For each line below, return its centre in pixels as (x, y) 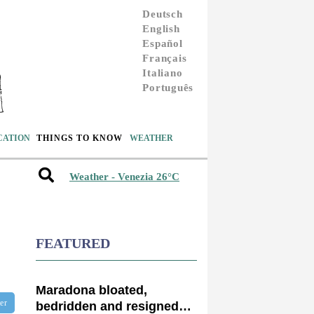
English (161, 28)
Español (163, 43)
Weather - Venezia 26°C (124, 177)
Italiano (163, 73)
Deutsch (163, 14)
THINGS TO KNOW (80, 138)
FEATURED (73, 243)
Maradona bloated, (91, 290)
